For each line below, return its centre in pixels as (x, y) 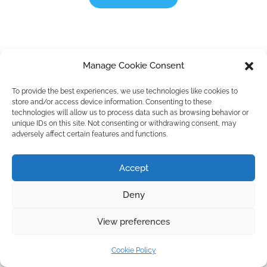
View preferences (133, 221)
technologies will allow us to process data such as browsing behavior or (130, 113)
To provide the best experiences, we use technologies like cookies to (125, 91)
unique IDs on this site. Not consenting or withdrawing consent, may (124, 123)
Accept (133, 168)
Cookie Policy (133, 250)
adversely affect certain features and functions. (90, 134)
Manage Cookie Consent (133, 66)
